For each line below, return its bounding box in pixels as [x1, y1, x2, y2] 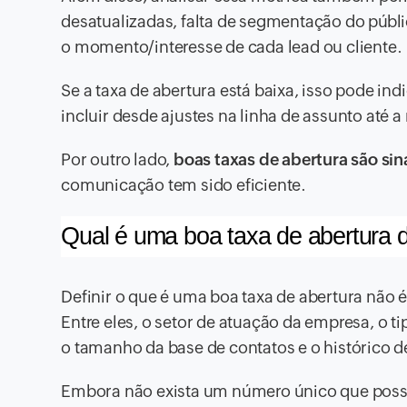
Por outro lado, [61, 150, 174, 170]
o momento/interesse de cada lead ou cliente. [61, 37, 402, 57]
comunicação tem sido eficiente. [61, 175, 307, 195]
